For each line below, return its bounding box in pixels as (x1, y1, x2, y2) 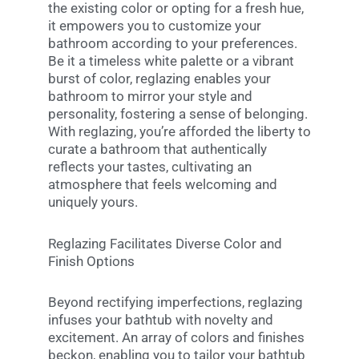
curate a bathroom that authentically (48, 140, 267, 157)
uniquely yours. (48, 193, 138, 210)
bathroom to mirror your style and (48, 87, 252, 104)
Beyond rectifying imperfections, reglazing (48, 294, 303, 311)
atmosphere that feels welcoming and (48, 175, 277, 192)
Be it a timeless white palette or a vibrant (48, 52, 294, 69)
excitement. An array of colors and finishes (48, 329, 305, 346)
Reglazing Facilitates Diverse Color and (48, 235, 282, 252)
